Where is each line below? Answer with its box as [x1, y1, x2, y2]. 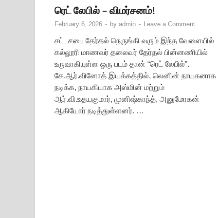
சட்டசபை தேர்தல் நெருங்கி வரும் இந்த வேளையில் [54, 36, 214, 45]
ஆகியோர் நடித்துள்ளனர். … [54, 106, 144, 115]
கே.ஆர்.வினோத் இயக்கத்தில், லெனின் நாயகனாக [54, 71, 216, 80]
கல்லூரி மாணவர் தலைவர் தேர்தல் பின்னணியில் [54, 48, 208, 56]
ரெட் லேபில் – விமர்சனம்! [54, 3, 156, 16]
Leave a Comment [144, 20, 195, 28]
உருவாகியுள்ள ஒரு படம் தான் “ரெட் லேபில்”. [54, 59, 189, 68]
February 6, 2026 [54, 20, 102, 28]
